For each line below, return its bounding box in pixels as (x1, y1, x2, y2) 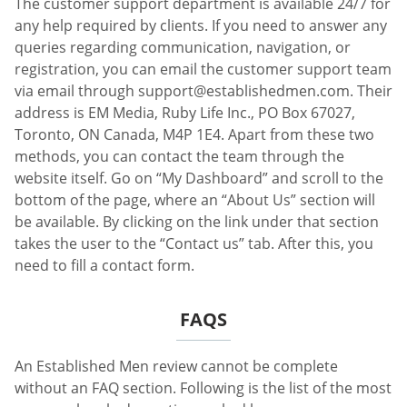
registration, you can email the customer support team (15, 58, 392, 79)
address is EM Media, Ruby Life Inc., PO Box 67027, (15, 102, 355, 123)
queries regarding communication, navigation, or (15, 36, 351, 57)
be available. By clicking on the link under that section (15, 211, 379, 232)
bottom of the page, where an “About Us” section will (15, 189, 375, 210)
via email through (15, 80, 138, 101)
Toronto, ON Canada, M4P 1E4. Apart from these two (15, 124, 374, 144)
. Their (350, 80, 392, 101)
